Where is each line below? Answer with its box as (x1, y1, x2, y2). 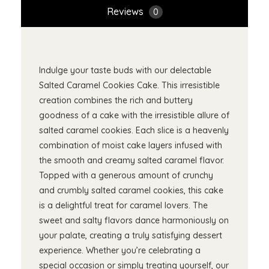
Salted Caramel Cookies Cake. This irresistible (39, 80, 220, 91)
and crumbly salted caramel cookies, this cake (39, 185, 223, 196)
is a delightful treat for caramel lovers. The (39, 200, 208, 211)
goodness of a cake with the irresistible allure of (39, 110, 229, 121)
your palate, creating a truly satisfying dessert (39, 230, 222, 241)
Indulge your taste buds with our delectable (39, 65, 211, 76)
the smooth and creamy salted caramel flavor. (39, 155, 224, 166)
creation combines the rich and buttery (39, 95, 193, 106)
